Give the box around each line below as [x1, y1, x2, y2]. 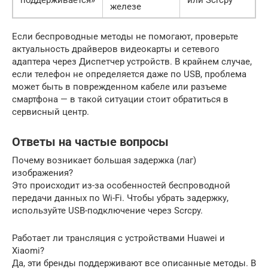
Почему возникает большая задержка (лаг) [12, 154, 196, 166]
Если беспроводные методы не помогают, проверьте [12, 31, 238, 42]
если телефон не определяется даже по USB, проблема [12, 68, 246, 80]
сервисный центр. [12, 106, 89, 117]
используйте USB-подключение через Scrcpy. [12, 205, 203, 216]
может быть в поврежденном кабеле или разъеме [12, 81, 227, 92]
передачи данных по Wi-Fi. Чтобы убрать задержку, [12, 192, 229, 203]
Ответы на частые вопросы [12, 135, 169, 149]
